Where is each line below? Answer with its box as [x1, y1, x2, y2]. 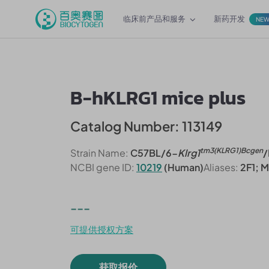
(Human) [162, 161, 204, 174]
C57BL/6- [128, 147, 178, 159]
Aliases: [204, 161, 238, 174]
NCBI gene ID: [70, 161, 134, 174]
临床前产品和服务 [123, 14, 186, 23]
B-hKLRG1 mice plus [70, 83, 246, 112]
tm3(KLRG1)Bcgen [200, 146, 263, 155]
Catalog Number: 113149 [70, 118, 222, 134]
